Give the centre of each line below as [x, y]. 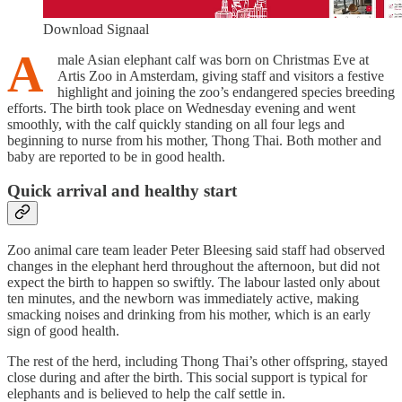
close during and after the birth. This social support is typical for [187, 377]
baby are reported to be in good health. [116, 156]
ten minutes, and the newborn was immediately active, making [183, 298]
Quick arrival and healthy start [122, 191]
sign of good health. [63, 330]
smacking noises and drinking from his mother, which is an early [189, 314]
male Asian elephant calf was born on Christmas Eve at [213, 59]
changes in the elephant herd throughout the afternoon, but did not [193, 266]
